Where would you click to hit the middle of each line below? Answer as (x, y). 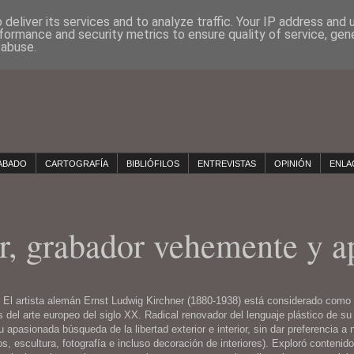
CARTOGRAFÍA (77, 163)
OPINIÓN (293, 163)
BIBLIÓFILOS (153, 163)
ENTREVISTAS (227, 163)
